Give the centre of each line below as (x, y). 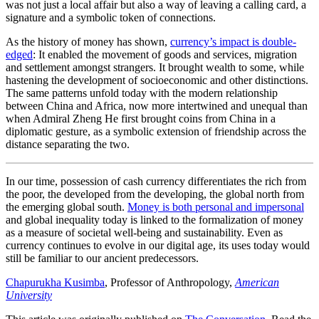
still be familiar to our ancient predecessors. (102, 258)
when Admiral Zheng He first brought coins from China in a (141, 118)
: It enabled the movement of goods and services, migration (165, 54)
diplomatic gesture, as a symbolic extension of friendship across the (156, 131)
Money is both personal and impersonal (216, 206)
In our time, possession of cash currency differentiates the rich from (156, 181)
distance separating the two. (68, 144)
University (29, 295)
